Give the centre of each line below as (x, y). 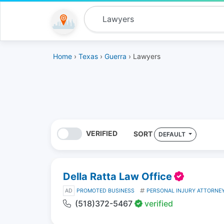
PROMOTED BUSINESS (105, 190)
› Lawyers (143, 56)
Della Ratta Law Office (117, 176)
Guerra (115, 56)
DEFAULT (172, 134)
